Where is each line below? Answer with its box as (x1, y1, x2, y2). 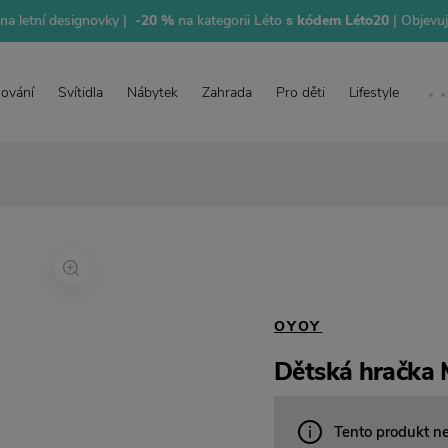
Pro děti (275, 82, 325, 102)
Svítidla (57, 82, 103, 102)
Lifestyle (348, 82, 399, 102)
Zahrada (201, 82, 252, 102)
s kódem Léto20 (281, 11, 393, 30)
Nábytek (126, 82, 178, 102)
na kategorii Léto (173, 11, 282, 30)
